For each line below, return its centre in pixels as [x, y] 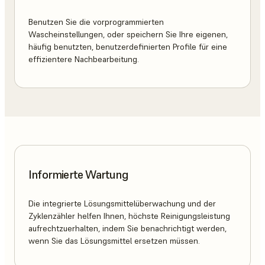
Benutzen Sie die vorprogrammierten [96, 22]
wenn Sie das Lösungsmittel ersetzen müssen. [114, 241]
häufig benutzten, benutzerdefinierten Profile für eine [128, 47]
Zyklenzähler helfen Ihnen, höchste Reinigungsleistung [129, 216]
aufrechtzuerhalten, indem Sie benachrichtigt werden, [127, 229]
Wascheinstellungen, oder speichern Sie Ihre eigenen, [128, 35]
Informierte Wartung [78, 174]
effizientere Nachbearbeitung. [84, 59]
